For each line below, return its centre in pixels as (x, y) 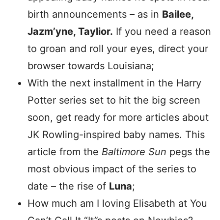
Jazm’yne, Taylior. (70, 31)
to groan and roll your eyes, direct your (118, 49)
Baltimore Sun (134, 152)
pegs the (188, 152)
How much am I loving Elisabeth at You (117, 203)
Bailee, (178, 14)
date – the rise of (68, 186)
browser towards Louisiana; (91, 66)
